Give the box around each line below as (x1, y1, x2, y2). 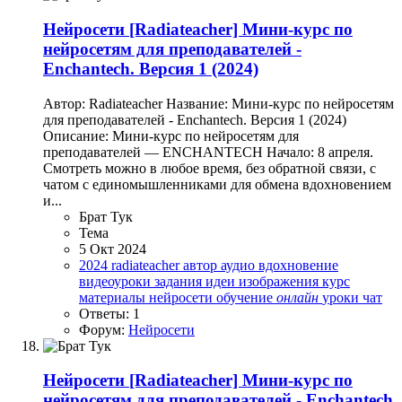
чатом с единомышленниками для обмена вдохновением (43, 176, 391, 192)
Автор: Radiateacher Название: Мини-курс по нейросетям (43, 95, 394, 111)
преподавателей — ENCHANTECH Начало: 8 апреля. (43, 144, 373, 160)
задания (154, 273, 205, 289)
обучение (216, 289, 276, 305)
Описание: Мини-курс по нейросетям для (43, 127, 299, 144)
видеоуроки (79, 273, 154, 289)
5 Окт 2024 (79, 240, 146, 257)
